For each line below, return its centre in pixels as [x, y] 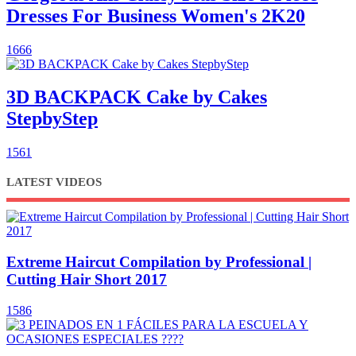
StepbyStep [52, 119]
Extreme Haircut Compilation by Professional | [159, 262]
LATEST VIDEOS [54, 182]
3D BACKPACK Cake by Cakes [137, 97]
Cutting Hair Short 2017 [87, 280]
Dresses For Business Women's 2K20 [156, 15]
